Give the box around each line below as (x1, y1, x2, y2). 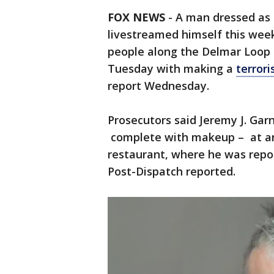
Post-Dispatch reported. (108, 164, 235, 179)
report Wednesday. (108, 78, 209, 93)
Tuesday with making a (108, 61, 236, 76)
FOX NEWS (108, 10, 165, 24)
